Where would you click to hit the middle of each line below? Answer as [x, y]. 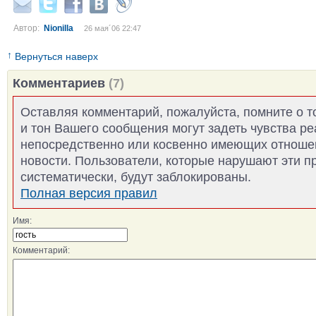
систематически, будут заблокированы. [136, 177]
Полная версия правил [89, 193]
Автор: [29, 28]
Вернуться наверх [55, 56]
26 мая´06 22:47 [113, 28]
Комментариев [59, 83]
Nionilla [59, 28]
